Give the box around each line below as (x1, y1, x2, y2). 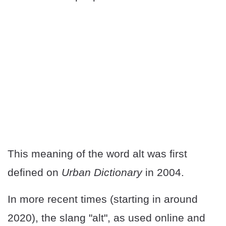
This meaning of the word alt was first (8, 148, 187, 160)
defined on (8, 166, 62, 179)
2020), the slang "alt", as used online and (8, 212, 205, 224)
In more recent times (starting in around (8, 193, 198, 205)
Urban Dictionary (62, 166, 142, 179)
